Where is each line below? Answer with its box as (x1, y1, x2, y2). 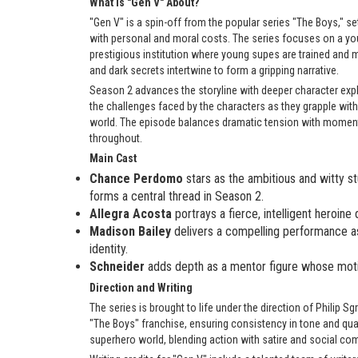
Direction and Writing (89, 281, 193, 295)
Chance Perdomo (89, 171, 183, 187)
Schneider (89, 259, 145, 275)
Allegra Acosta (89, 206, 172, 222)
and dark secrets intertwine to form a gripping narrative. (89, 64, 339, 78)
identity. (89, 241, 128, 257)
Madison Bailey (89, 224, 171, 240)
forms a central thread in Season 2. (89, 189, 264, 205)
